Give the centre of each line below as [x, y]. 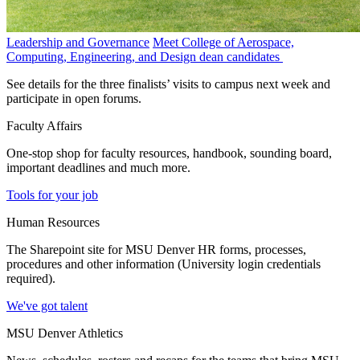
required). [31, 278]
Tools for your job [52, 194]
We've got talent [47, 305]
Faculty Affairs [44, 125]
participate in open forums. [74, 98]
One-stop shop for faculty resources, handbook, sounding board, [169, 153]
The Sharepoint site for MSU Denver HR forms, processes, [156, 249]
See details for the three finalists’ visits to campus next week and [168, 84]
